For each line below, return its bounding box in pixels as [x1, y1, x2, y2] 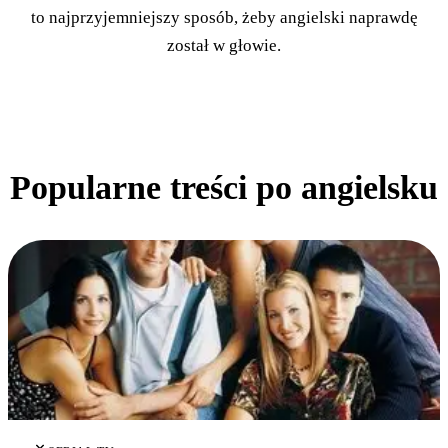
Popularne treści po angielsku [10, 169, 438, 207]
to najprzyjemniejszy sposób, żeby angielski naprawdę [30, 7, 418, 27]
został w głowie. [167, 35, 281, 55]
